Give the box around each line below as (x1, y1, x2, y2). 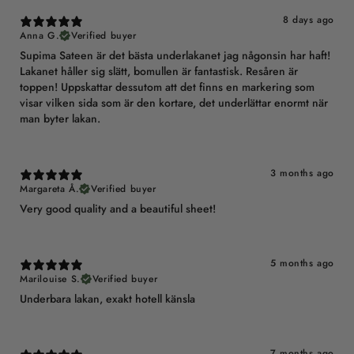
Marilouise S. (20, 272, 81, 287)
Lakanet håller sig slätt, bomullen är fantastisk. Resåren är (20, 63, 298, 80)
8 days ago (283, 13, 334, 28)
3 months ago (269, 166, 334, 181)
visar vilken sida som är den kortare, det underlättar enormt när (20, 95, 328, 111)
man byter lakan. (20, 111, 100, 127)
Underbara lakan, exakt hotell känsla (20, 291, 195, 307)
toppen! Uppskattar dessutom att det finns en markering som (20, 79, 314, 96)
